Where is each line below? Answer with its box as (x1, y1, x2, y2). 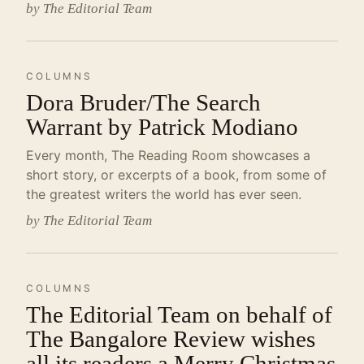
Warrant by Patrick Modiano (26, 114, 298, 140)
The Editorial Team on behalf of (26, 301, 332, 327)
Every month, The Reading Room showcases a (26, 147, 310, 163)
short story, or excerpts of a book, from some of (26, 167, 327, 183)
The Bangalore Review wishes (26, 326, 315, 352)
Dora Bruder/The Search (26, 89, 261, 115)
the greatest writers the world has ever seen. (26, 186, 301, 202)
